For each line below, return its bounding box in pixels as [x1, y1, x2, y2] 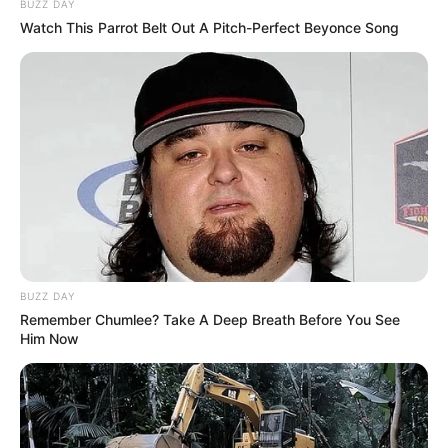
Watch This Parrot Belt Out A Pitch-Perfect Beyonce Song [20, 19, 399, 37]
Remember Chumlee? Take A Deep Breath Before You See [20, 311, 400, 329]
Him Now [20, 330, 79, 348]
